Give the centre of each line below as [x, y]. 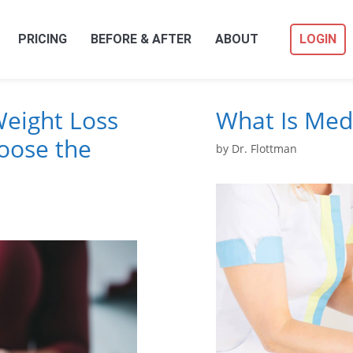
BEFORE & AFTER [141, 39]
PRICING [43, 39]
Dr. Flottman [264, 149]
